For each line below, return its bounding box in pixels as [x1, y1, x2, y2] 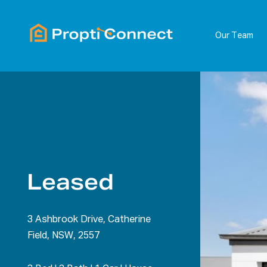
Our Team [215, 32, 253, 40]
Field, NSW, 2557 [27, 231, 100, 241]
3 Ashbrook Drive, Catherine [27, 215, 151, 225]
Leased [26, 169, 114, 195]
